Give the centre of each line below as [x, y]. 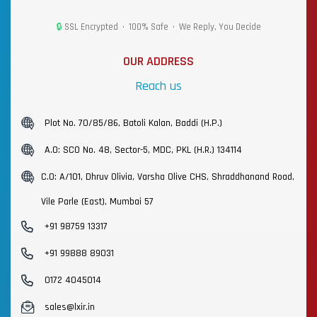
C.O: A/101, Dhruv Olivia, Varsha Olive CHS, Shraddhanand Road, [168, 177]
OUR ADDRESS [158, 62]
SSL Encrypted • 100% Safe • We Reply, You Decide [161, 27]
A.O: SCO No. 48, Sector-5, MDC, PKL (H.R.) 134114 [143, 150]
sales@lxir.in [69, 307]
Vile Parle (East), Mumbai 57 [97, 202]
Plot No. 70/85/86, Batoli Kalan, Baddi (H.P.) [133, 123]
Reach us [158, 86]
